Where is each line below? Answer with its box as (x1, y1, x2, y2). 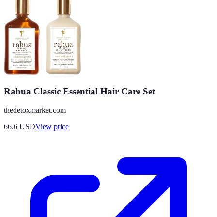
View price (35, 123, 69, 131)
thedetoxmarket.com (4, 106, 66, 115)
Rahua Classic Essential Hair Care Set (4, 86, 155, 97)
